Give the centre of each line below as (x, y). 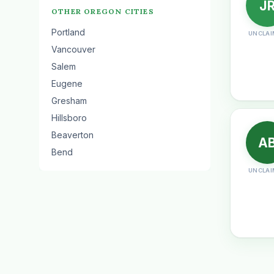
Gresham (69, 101)
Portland (68, 32)
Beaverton (72, 135)
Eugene (67, 83)
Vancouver (73, 49)
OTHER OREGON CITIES (103, 11)
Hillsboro (69, 118)
